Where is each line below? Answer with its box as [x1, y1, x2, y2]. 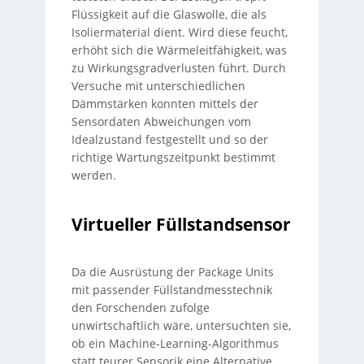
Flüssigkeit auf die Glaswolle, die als [71, 6, 266, 22]
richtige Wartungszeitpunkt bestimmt [71, 149, 275, 165]
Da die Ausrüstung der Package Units [71, 264, 274, 279]
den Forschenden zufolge [71, 300, 210, 315]
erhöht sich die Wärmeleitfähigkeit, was [71, 42, 287, 58]
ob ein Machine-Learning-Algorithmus [71, 336, 279, 351]
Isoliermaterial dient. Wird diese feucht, [71, 24, 288, 40]
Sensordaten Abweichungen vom [71, 114, 251, 129]
